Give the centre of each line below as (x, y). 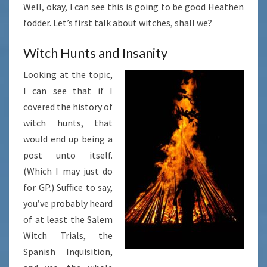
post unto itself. (68, 155)
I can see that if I (68, 91)
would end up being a (68, 139)
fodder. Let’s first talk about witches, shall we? (118, 23)
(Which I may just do (68, 171)
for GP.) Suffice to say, (68, 187)
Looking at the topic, (68, 75)
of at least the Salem (68, 220)
